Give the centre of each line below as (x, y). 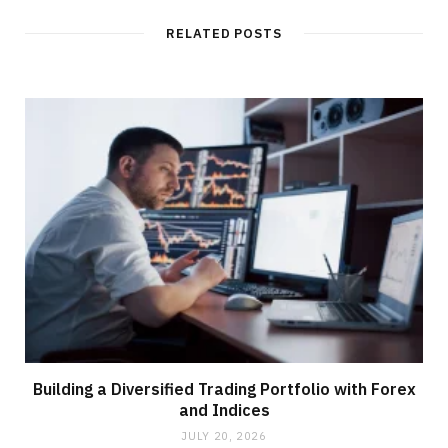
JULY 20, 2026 (224, 436)
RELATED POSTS (224, 33)
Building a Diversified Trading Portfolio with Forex (224, 389)
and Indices (224, 410)
